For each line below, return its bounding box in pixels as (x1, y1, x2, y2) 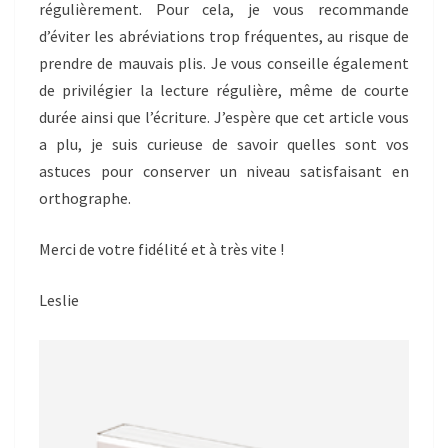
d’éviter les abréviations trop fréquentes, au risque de (39, 26, 409, 47)
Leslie (39, 290, 79, 311)
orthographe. (39, 188, 131, 209)
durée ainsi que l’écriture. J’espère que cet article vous (39, 107, 409, 128)
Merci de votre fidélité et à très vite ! (39, 239, 284, 260)
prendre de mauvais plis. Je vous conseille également (39, 53, 409, 74)
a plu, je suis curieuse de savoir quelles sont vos (39, 134, 409, 155)
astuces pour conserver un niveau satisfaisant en (39, 161, 409, 182)
